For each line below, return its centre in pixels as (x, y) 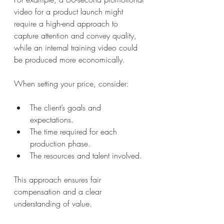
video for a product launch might (70, 11)
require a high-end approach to (67, 23)
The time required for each (75, 131)
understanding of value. (53, 203)
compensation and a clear (59, 191)
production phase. (60, 143)
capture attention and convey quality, (76, 35)
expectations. (52, 119)
